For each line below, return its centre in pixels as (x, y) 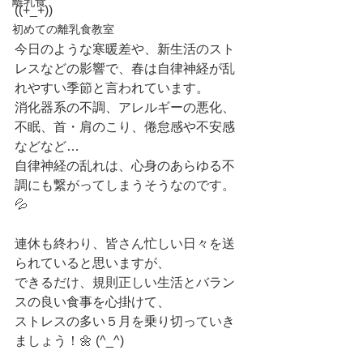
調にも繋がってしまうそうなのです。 (125, 185)
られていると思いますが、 (92, 263)
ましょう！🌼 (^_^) (69, 341)
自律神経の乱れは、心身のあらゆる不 (125, 166)
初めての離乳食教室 (63, 29)
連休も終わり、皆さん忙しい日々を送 (125, 243)
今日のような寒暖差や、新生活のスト (125, 49)
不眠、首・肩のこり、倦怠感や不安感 (125, 127)
